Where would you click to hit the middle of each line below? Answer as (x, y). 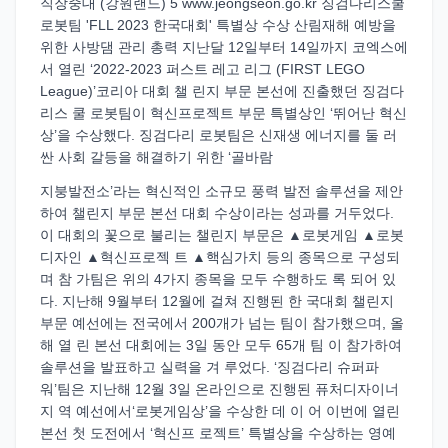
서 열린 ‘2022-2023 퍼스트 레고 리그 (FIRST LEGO (202, 69)
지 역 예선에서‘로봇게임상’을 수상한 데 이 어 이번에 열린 (220, 411)
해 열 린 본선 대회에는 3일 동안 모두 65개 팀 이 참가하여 (221, 345)
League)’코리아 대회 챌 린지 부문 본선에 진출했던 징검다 (222, 91)
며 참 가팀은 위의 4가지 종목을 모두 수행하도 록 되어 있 (218, 279)
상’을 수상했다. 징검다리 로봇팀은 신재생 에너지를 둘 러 (218, 135)
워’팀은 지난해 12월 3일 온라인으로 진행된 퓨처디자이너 (219, 389)
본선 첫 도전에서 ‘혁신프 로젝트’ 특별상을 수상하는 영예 (218, 433)
